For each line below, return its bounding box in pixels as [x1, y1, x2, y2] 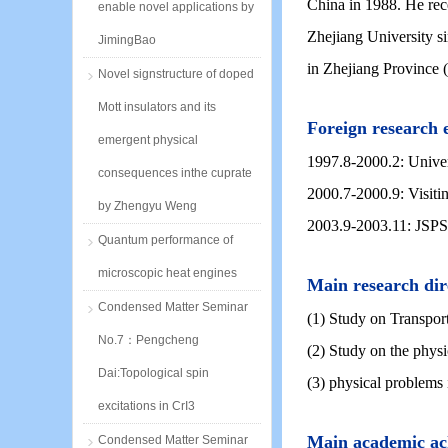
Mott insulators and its [98, 100, 216, 114]
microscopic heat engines [98, 266, 237, 280]
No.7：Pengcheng [98, 333, 199, 347]
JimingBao [98, 33, 156, 47]
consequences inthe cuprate [98, 166, 252, 180]
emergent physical [98, 133, 198, 147]
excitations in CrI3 [98, 399, 195, 413]
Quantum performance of [98, 233, 233, 247]
